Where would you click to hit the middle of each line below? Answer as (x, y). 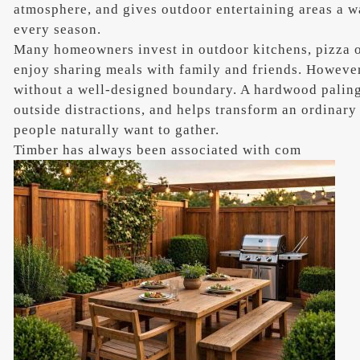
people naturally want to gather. (117, 129)
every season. (58, 29)
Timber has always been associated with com (158, 149)
